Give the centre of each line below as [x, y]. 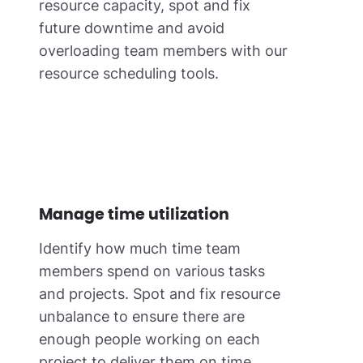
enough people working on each [149, 339]
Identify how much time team [140, 248]
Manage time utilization [134, 215]
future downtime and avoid [132, 28]
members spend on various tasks [152, 271]
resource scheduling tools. [129, 73]
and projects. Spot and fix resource [160, 294]
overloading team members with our [163, 51]
